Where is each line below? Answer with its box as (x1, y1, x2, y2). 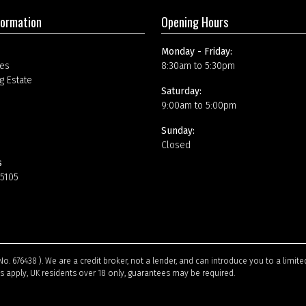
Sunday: (161, 124, 195, 137)
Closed (161, 139, 191, 151)
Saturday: (161, 85, 201, 97)
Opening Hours (161, 12, 228, 31)
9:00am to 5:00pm (161, 99, 236, 111)
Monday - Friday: (161, 45, 232, 57)
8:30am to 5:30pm (161, 59, 235, 72)
